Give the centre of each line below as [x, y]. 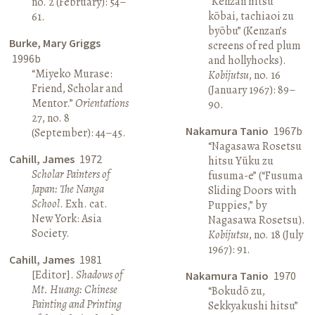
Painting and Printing [77, 304]
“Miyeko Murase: [72, 73]
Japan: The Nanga [68, 189]
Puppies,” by [237, 205]
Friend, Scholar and [78, 88]
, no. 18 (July [276, 234]
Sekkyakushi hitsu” [253, 306]
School [46, 204]
